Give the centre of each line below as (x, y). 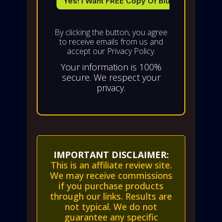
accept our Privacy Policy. (111, 51)
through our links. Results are (111, 196)
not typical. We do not (111, 206)
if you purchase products (111, 186)
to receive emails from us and (111, 41)
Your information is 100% (111, 67)
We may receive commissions (111, 175)
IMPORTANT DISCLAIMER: (111, 154)
